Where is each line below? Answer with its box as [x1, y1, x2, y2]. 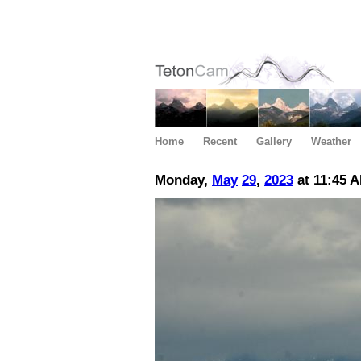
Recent [203, 135, 237, 147]
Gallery [256, 135, 292, 147]
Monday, [155, 172, 212, 189]
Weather [311, 135, 351, 147]
